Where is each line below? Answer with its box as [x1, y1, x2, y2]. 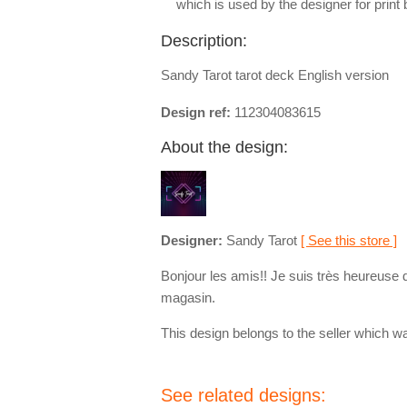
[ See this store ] [301, 233, 397, 248]
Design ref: [161, 104, 231, 120]
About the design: [161, 138, 288, 156]
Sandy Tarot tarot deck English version [161, 67, 389, 83]
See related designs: [161, 385, 326, 405]
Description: [161, 32, 247, 50]
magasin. [161, 290, 215, 305]
